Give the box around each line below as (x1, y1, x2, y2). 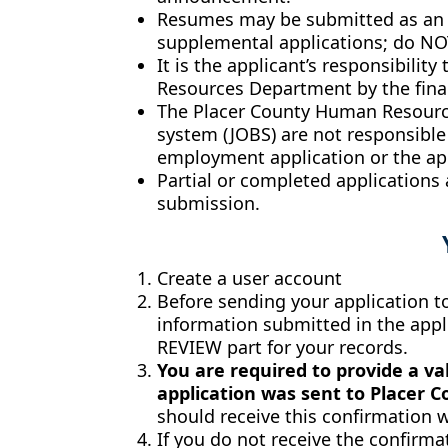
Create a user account (157, 265, 342, 290)
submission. (157, 190, 260, 215)
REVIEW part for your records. (157, 334, 408, 359)
